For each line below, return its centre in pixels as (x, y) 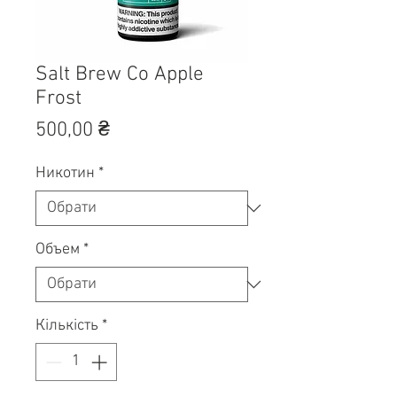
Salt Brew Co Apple (120, 74)
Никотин (65, 173)
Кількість (67, 325)
